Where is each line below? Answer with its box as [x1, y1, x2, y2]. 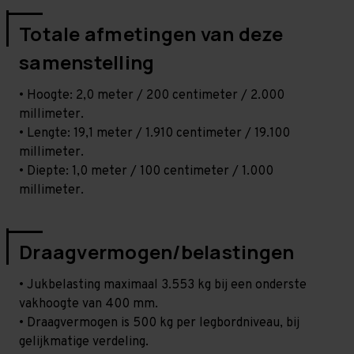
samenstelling [19, 48, 155, 75]
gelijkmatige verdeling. [19, 333, 149, 350]
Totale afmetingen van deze [19, 20, 284, 47]
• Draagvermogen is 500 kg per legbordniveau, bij [19, 314, 299, 331]
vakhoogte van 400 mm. [19, 296, 158, 312]
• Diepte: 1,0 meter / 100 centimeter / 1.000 [19, 163, 273, 179]
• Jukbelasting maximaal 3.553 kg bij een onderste [19, 277, 307, 293]
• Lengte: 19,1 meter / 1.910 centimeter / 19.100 [19, 125, 290, 141]
